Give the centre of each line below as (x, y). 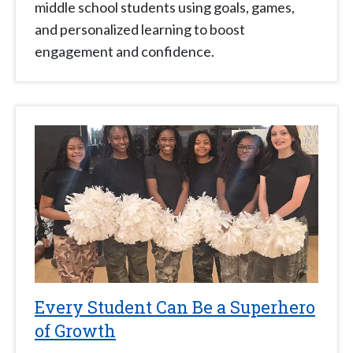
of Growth (75, 331)
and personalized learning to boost (140, 30)
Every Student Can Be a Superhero (175, 307)
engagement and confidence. (124, 52)
